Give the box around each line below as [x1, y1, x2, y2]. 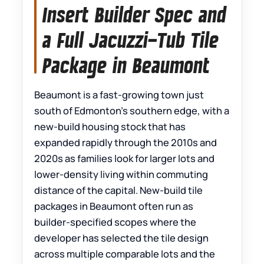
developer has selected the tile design [34, 231, 209, 245]
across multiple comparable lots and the [34, 247, 216, 260]
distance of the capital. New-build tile [34, 183, 203, 197]
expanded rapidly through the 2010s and [34, 136, 217, 149]
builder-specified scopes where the [34, 215, 197, 229]
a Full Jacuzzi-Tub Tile [42, 27, 219, 54]
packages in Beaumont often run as [34, 199, 194, 213]
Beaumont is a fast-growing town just [34, 88, 204, 101]
